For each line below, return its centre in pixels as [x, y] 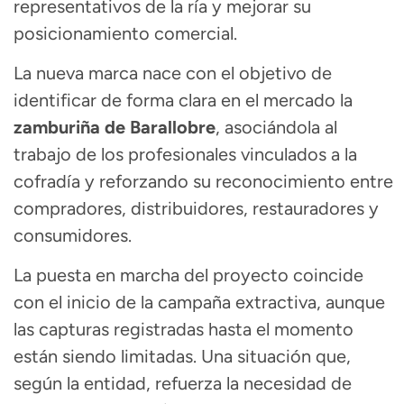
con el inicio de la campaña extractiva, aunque [199, 303]
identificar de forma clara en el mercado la [183, 100]
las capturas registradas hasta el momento [184, 330]
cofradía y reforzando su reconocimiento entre [203, 181]
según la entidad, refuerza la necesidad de [183, 384]
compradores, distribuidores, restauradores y [196, 208]
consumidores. [73, 235]
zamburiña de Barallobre [115, 127]
